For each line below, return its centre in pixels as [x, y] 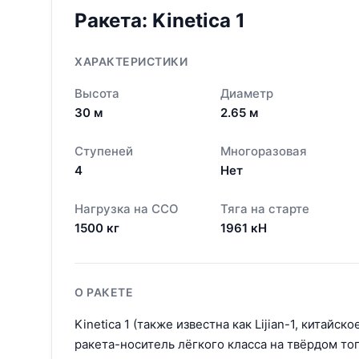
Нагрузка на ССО [127, 208]
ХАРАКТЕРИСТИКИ [131, 61]
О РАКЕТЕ [104, 292]
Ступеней [104, 151]
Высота [97, 93]
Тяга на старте [265, 208]
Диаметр [247, 93]
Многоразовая [264, 151]
